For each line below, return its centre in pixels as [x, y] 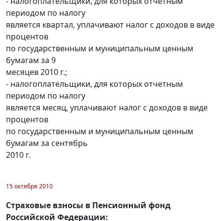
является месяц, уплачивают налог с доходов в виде [107, 107]
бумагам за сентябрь [47, 143]
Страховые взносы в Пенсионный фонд [88, 205]
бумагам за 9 [31, 60]
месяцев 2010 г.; [37, 72]
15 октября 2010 [29, 186]
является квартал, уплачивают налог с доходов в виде [110, 24]
